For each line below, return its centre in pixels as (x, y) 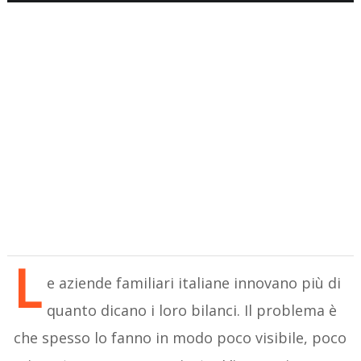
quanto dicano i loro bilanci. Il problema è (192, 310)
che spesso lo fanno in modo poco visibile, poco (180, 337)
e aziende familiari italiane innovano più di (194, 282)
